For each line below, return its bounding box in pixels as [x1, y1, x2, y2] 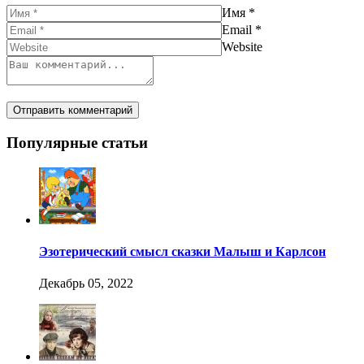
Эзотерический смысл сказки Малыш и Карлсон [39, 245, 326, 259]
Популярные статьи [6, 134, 148, 152]
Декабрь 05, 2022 [39, 276, 133, 291]
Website [222, 40, 262, 54]
